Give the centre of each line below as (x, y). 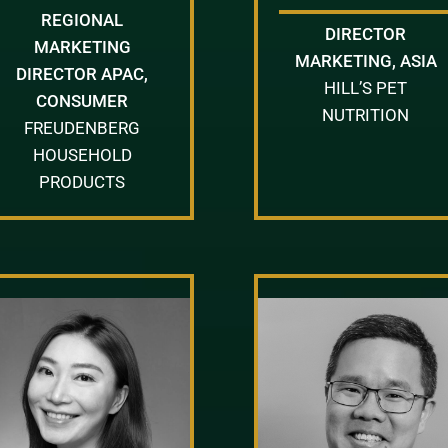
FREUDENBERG (82, 127)
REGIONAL (82, 19)
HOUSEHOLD (82, 154)
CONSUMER (82, 100)
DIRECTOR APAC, (82, 73)
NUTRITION (366, 114)
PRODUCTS (82, 181)
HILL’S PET (366, 87)
